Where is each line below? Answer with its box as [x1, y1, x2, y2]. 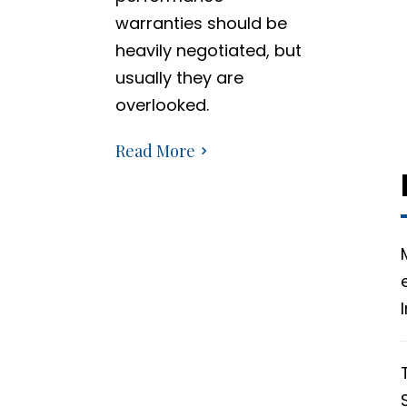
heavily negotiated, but [115, 39, 303, 62]
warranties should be [115, 12, 288, 35]
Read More [115, 140, 196, 162]
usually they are [115, 66, 244, 89]
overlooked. [115, 94, 210, 116]
